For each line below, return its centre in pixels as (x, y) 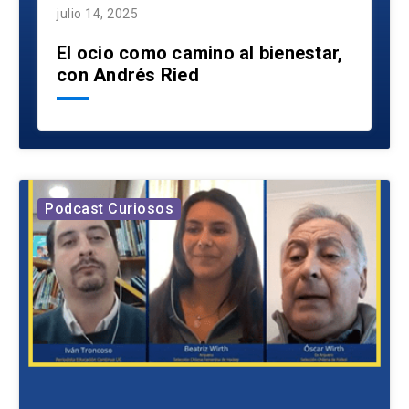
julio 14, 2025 (97, 14)
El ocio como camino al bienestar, (200, 53)
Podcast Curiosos (109, 209)
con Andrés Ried (128, 75)
